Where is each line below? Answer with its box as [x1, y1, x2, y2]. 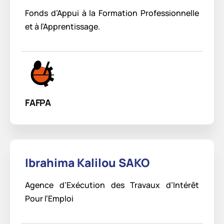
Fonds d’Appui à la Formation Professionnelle [25, 7, 199, 19]
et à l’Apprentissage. [25, 21, 100, 32]
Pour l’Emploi [25, 193, 73, 204]
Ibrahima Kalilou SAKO [25, 154, 149, 171]
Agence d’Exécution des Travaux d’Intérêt [25, 179, 199, 191]
